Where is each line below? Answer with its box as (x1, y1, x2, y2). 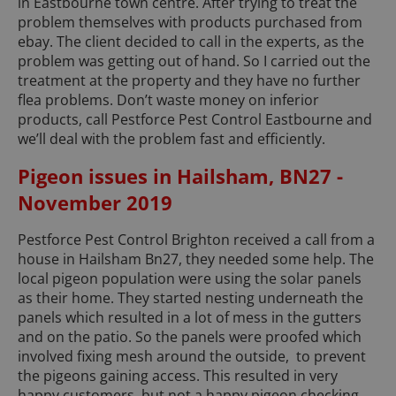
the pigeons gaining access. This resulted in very (18, 366, 338, 386)
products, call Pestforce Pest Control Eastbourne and (18, 110, 372, 130)
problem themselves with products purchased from (18, 12, 362, 33)
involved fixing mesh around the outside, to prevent (18, 346, 366, 367)
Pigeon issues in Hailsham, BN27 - (18, 163, 343, 190)
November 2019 (18, 189, 172, 217)
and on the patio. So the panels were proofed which (18, 327, 362, 347)
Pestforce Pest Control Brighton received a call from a (18, 230, 375, 250)
